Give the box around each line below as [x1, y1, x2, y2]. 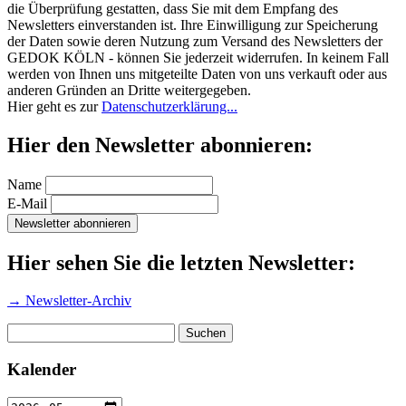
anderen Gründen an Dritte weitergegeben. [7, 82, 251, 98]
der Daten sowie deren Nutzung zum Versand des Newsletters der [7, 33, 382, 49]
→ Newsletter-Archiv [7, 293, 131, 309]
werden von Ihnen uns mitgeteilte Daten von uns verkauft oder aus [7, 65, 387, 82]
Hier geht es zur [7, 98, 101, 114]
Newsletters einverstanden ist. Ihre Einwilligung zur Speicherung [7, 16, 378, 33]
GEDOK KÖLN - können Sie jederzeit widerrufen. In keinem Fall [7, 49, 389, 65]
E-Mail [7, 195, 47, 211]
